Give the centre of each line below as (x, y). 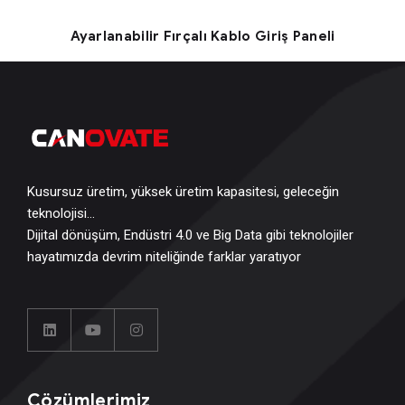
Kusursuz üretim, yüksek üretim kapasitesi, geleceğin (183, 192)
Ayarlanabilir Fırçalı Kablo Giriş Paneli (202, 36)
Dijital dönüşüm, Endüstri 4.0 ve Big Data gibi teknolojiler (190, 235)
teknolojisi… (61, 213)
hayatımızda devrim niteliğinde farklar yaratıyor (164, 257)
